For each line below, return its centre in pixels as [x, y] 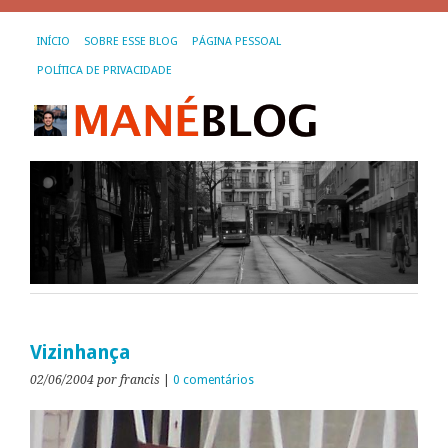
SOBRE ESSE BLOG [131, 41]
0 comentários [213, 380]
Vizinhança [80, 353]
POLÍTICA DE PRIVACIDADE [104, 70]
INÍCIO [53, 41]
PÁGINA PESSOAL [236, 41]
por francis [128, 380]
